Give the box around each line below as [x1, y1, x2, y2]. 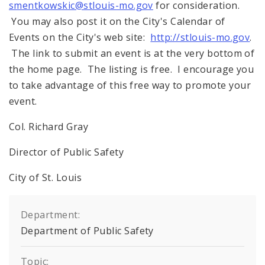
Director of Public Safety [9, 146, 124, 159]
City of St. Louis [9, 171, 82, 185]
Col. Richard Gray [9, 120, 89, 134]
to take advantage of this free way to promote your [9, 79, 251, 92]
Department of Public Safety [21, 224, 154, 238]
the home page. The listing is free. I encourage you [9, 63, 254, 76]
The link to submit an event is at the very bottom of [9, 47, 255, 60]
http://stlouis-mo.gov [150, 31, 250, 44]
